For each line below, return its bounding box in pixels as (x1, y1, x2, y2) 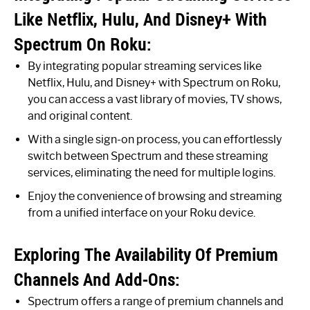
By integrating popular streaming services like (28, 59, 262, 73)
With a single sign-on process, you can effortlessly (28, 132, 282, 146)
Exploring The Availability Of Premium (14, 243, 278, 266)
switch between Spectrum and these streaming (28, 149, 268, 163)
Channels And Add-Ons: (14, 268, 180, 291)
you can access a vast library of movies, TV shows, (28, 92, 282, 106)
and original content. (28, 109, 132, 122)
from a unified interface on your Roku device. (28, 206, 255, 219)
